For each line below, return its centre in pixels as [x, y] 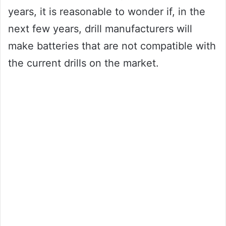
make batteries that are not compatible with [112, 46]
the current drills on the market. [83, 63]
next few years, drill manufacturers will [100, 29]
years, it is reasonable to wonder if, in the [107, 11]
